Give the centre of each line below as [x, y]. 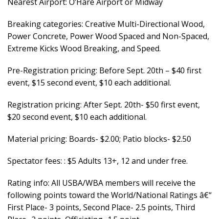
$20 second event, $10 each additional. [77, 117]
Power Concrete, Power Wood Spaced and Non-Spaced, [108, 36]
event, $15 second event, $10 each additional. [89, 83]
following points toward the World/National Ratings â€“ [109, 195]
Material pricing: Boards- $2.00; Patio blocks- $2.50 [99, 139]
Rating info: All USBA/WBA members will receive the [101, 183]
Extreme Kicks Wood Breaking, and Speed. [84, 48]
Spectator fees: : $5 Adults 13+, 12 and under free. [98, 161]
